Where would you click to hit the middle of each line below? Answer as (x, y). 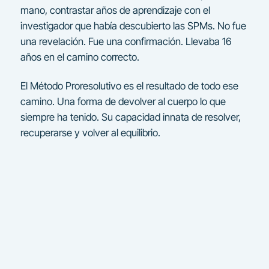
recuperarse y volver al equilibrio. (90, 133)
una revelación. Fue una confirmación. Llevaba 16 (126, 42)
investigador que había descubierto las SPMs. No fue (133, 26)
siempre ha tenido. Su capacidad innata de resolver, (130, 117)
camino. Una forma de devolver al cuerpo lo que (123, 102)
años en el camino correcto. (80, 57)
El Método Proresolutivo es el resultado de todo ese (129, 86)
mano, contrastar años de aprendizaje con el (115, 11)
